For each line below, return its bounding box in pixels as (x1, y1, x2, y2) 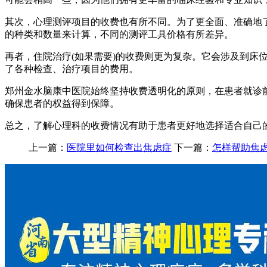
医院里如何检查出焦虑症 (67, 142, 172, 153)
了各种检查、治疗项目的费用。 (5, 63, 138, 74)
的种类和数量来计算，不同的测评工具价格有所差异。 (5, 29, 234, 39)
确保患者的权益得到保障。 (5, 98, 119, 108)
